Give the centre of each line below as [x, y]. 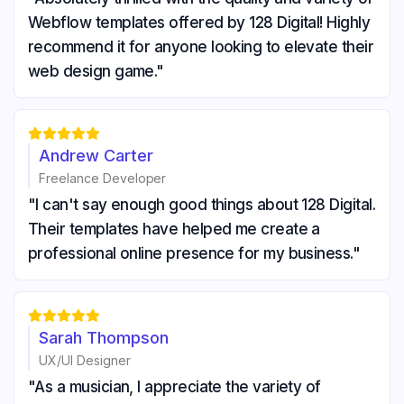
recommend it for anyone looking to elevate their [201, 46]
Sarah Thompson [104, 337]
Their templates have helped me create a [174, 229]
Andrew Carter [96, 155]
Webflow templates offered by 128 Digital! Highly [199, 22]
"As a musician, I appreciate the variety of [174, 386]
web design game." [96, 71]
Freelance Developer [103, 178]
